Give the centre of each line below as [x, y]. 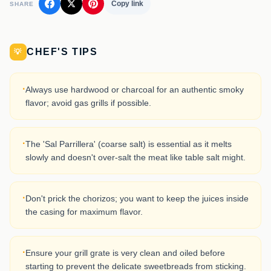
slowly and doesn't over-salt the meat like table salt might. [135, 157]
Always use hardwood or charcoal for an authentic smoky [135, 90]
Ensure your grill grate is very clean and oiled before [125, 253]
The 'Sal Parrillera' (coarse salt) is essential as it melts [129, 144]
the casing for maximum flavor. [84, 212]
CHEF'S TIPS [62, 52]
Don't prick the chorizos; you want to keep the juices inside [137, 198]
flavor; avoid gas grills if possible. [88, 103]
